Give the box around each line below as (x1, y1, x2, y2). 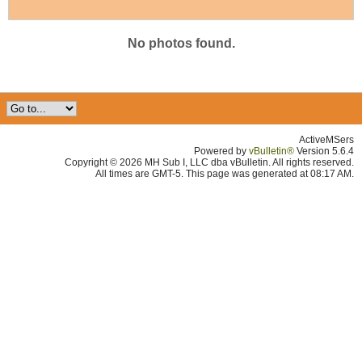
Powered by (194, 145, 249, 158)
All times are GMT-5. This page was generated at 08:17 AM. (95, 168, 354, 180)
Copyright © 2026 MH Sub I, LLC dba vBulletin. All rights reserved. (65, 157, 354, 169)
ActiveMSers (299, 134, 354, 146)
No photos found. (127, 36, 235, 51)
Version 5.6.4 (294, 145, 354, 158)
